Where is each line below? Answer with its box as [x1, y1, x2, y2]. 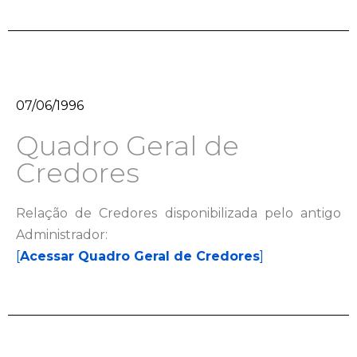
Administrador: [16, 227, 108, 242]
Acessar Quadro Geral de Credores [20, 249, 260, 264]
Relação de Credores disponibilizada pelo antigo [16, 206, 341, 221]
